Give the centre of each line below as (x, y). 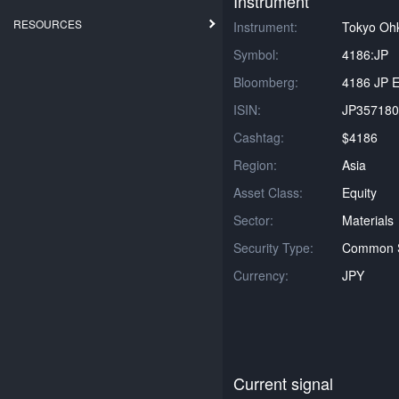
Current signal (283, 383)
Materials (367, 220)
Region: (255, 165)
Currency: (261, 275)
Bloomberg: (266, 82)
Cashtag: (259, 137)
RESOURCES (48, 24)
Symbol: (256, 54)
